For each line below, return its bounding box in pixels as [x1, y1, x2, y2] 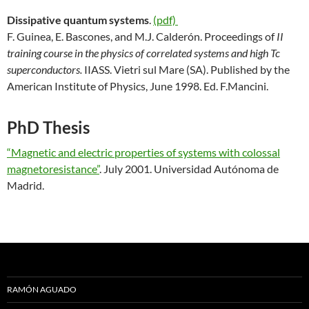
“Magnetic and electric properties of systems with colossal [7, 146, 280, 159]
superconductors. [7, 63, 82, 77]
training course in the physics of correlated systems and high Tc [7, 46, 280, 60]
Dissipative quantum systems [7, 13, 149, 27]
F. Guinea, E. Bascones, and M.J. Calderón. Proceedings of [7, 30, 277, 43]
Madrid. [7, 179, 44, 192]
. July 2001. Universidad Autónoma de [99, 162, 279, 176]
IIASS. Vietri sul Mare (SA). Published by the [82, 63, 290, 77]
